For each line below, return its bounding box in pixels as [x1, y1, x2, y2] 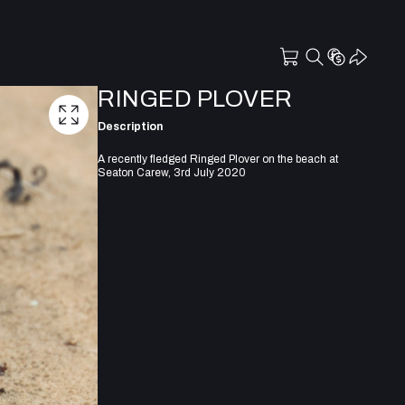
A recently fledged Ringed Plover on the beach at [98, 152, 338, 165]
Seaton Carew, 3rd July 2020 [98, 165, 246, 179]
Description [98, 119, 163, 133]
